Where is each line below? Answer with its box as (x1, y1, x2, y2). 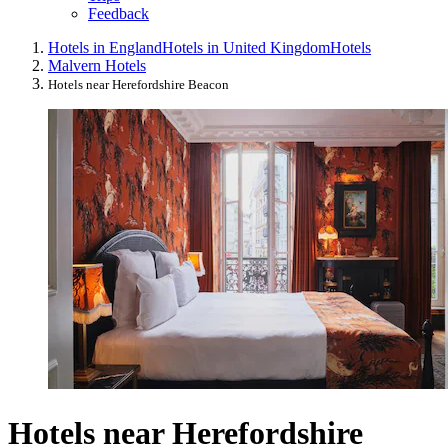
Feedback (88, 5, 149, 23)
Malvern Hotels (48, 57, 146, 75)
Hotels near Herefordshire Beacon (48, 77, 229, 93)
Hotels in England (48, 39, 162, 57)
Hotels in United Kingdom (162, 39, 330, 57)
